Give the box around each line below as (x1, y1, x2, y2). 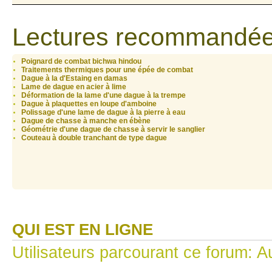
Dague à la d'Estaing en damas (21, 74, 127, 83)
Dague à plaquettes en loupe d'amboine (21, 100, 157, 109)
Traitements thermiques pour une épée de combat (21, 66, 193, 75)
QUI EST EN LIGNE (12, 221, 153, 239)
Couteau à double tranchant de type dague (21, 134, 167, 143)
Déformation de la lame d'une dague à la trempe (21, 91, 186, 100)
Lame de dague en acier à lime (21, 83, 126, 92)
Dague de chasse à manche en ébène (21, 117, 151, 126)
